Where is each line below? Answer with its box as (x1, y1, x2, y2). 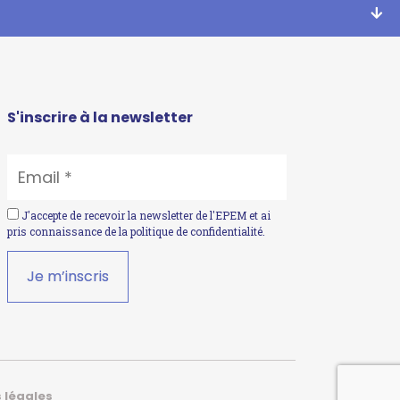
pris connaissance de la (7, 224, 130, 239)
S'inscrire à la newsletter (7, 107, 193, 129)
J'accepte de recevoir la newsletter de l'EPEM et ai (19, 208, 271, 223)
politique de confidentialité (130, 224, 262, 239)
